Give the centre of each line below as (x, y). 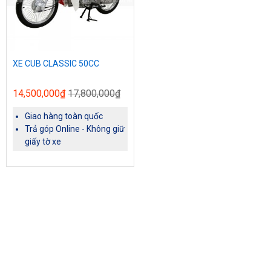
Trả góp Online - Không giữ (75, 129)
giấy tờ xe (43, 142)
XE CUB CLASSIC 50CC (56, 64)
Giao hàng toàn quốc (64, 116)
